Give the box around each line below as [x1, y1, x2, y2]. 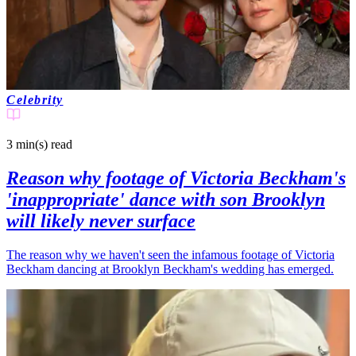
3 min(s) [6, 137, 48, 152]
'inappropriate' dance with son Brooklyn [6, 189, 325, 211]
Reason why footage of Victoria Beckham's [6, 168, 346, 189]
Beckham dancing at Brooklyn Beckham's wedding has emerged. [6, 262, 334, 277]
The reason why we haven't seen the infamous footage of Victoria [6, 248, 335, 262]
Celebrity [6, 93, 64, 107]
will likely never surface [6, 211, 195, 232]
